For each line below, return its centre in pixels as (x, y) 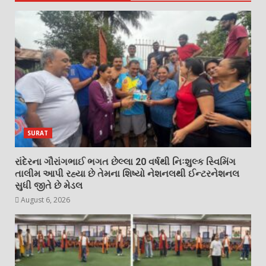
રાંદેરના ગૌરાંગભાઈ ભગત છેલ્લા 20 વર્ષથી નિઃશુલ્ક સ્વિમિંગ (125, 161)
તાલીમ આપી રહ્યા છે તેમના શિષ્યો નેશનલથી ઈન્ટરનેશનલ (127, 173)
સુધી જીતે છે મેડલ (49, 185)
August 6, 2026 (45, 199)
